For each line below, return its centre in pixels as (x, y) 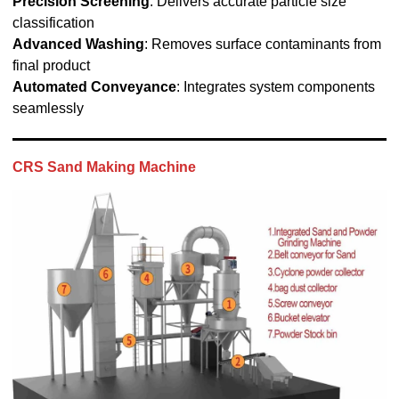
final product (51, 65)
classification (53, 22)
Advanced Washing (78, 44)
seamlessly (48, 108)
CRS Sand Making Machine (104, 167)
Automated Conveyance (94, 86)
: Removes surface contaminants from (262, 44)
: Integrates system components (275, 86)
